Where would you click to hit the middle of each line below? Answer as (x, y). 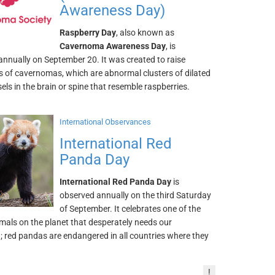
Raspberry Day (88, 33)
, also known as (145, 33)
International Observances (106, 122)
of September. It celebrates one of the (130, 209)
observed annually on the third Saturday (136, 195)
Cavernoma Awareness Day (113, 46)
